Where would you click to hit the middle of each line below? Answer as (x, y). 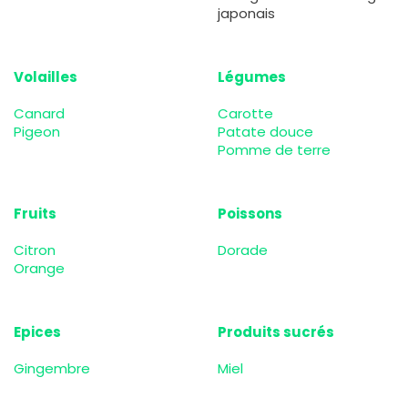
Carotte (245, 113)
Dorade (243, 250)
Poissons (250, 213)
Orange (39, 268)
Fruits (35, 213)
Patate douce (265, 131)
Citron (35, 250)
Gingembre (52, 368)
